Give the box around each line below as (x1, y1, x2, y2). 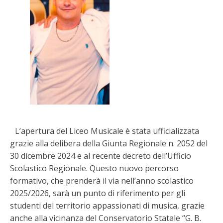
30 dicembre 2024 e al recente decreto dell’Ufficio (10, 150, 191, 161)
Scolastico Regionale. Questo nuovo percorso (10, 162, 179, 174)
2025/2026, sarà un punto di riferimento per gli (10, 187, 185, 199)
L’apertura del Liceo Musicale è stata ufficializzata (10, 125, 199, 136)
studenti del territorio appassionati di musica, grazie (10, 200, 205, 211)
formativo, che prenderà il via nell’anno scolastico (10, 175, 194, 186)
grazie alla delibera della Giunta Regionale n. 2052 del (10, 137, 208, 149)
